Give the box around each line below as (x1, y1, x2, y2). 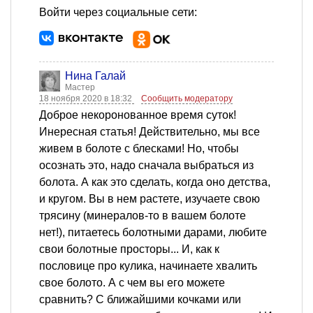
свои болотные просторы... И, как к (39, 243, 219, 256)
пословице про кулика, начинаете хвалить (39, 260, 257, 272)
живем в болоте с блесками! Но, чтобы (39, 143, 239, 155)
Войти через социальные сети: (39, 6, 197, 19)
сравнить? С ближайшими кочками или (39, 293, 241, 306)
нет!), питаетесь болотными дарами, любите (39, 226, 267, 239)
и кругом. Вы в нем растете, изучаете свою (39, 193, 260, 205)
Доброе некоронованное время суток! (39, 109, 236, 122)
